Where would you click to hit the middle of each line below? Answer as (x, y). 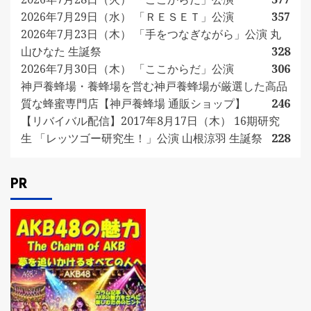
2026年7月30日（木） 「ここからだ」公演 (127, 69)
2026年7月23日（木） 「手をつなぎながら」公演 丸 (151, 34)
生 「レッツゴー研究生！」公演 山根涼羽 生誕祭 (142, 138)
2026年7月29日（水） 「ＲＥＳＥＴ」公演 (127, 17)
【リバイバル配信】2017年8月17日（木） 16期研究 (150, 121)
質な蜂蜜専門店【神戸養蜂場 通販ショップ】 (133, 103)
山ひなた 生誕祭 (61, 51)
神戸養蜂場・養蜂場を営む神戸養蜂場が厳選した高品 (154, 86)
